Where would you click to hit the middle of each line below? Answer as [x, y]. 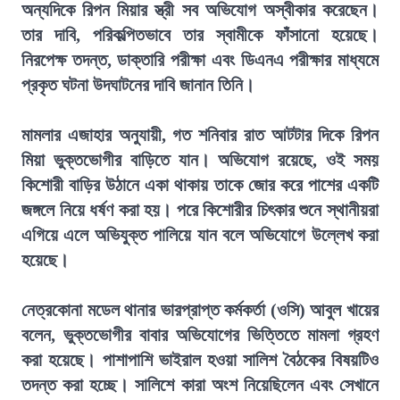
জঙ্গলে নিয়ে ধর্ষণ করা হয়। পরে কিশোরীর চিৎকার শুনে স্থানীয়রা [200, 210]
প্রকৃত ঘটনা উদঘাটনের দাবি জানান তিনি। [138, 85]
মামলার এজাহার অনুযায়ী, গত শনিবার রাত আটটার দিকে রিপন [200, 135]
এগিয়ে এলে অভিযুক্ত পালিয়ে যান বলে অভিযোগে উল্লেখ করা [200, 235]
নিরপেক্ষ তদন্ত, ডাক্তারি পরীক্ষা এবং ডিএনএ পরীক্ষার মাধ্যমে [200, 60]
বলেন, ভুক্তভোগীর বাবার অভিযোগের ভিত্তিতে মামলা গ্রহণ [200, 335]
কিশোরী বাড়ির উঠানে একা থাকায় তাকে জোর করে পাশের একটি [200, 185]
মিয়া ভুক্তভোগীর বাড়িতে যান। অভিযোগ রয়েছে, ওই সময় [200, 160]
